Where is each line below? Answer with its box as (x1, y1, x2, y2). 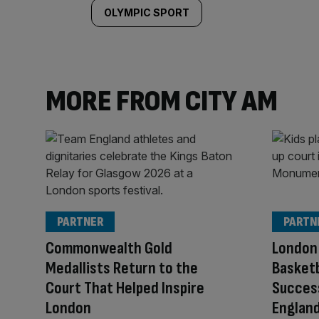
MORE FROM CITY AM (46, 83, 278, 120)
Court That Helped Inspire (46, 278, 204, 299)
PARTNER (57, 214, 103, 230)
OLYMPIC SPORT (104, 6, 189, 19)
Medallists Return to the (46, 258, 198, 279)
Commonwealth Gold (46, 238, 172, 259)
